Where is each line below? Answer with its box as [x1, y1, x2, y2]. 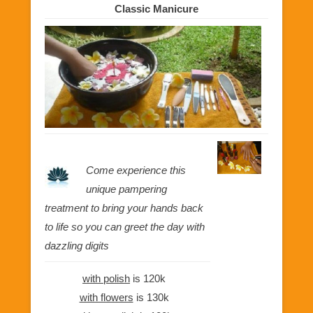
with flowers [79, 291, 133, 303]
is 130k [133, 291, 169, 303]
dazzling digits [45, 240, 109, 252]
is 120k [130, 272, 166, 284]
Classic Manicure [115, 3, 198, 15]
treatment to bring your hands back [45, 202, 203, 214]
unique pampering [85, 183, 167, 195]
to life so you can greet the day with [45, 221, 205, 233]
